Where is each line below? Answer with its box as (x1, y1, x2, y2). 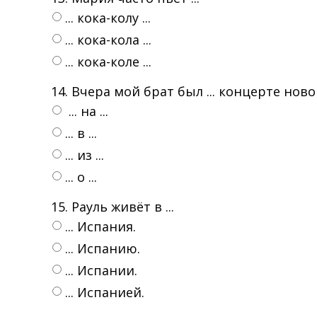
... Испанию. (65, 240, 140, 257)
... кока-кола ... (65, 31, 151, 48)
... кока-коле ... (65, 53, 151, 70)
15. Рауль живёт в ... (51, 198, 174, 215)
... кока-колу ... (65, 9, 151, 26)
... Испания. (65, 218, 136, 235)
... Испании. (65, 262, 137, 279)
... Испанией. (65, 284, 144, 301)
